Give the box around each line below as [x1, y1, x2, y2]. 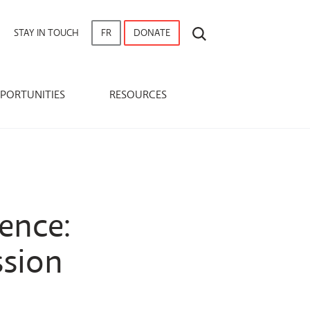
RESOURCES [109, 87, 167, 101]
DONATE [134, 26, 170, 39]
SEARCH [206, 24, 239, 36]
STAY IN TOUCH [14, 26, 79, 39]
